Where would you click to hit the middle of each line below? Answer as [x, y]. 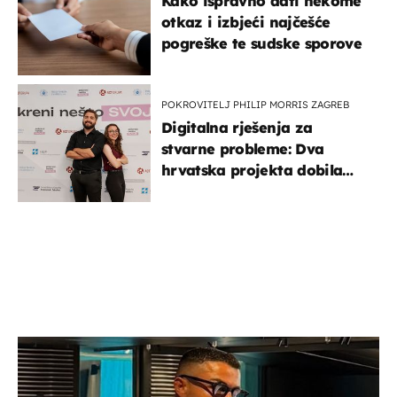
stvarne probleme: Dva [243, 148]
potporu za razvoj [227, 191]
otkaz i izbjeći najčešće [246, 22]
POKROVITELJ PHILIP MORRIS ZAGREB [255, 104]
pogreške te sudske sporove [261, 43]
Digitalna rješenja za [237, 127]
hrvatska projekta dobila [252, 170]
